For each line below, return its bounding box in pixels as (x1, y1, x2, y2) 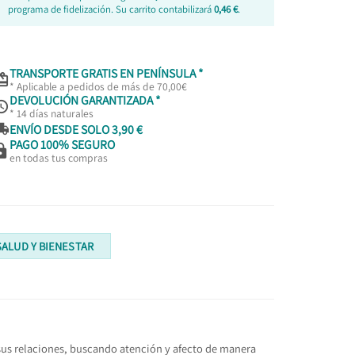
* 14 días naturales (9, 106, 94, 121)
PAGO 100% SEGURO (9, 136, 115, 153)
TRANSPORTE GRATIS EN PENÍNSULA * (9, 65, 203, 82)
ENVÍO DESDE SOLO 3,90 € (9, 120, 143, 137)
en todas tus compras (9, 151, 108, 166)
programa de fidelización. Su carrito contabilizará (8, 2, 215, 17)
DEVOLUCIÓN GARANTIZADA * (9, 92, 160, 109)
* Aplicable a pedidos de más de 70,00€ (9, 79, 187, 94)
